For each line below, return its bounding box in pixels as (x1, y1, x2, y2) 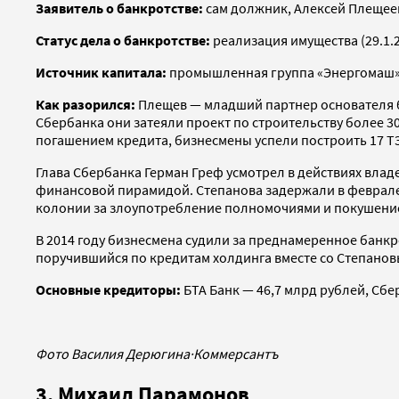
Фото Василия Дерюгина (36, 345, 190, 363)
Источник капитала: (36, 63, 167, 82)
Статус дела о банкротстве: (36, 31, 210, 50)
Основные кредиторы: (36, 281, 183, 299)
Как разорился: (36, 95, 138, 114)
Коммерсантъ (193, 345, 279, 363)
